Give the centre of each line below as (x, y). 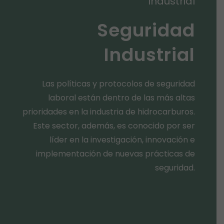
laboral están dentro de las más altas (121, 98)
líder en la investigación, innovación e (122, 140)
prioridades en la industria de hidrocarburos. (108, 112)
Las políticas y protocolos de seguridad (118, 84)
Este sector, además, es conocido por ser (114, 126)
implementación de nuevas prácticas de (115, 154)
